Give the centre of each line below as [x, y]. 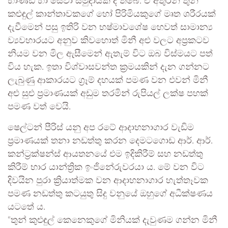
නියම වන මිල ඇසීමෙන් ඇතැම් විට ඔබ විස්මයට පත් [110, 54]
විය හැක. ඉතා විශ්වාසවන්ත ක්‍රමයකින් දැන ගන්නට [108, 67]
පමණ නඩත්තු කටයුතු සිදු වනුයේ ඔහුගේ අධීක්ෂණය [110, 194]
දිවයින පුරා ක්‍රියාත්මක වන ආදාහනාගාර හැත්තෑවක [108, 181]
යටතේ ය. [26, 207]
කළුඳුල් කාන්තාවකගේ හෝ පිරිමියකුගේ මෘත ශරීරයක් [112, 15]
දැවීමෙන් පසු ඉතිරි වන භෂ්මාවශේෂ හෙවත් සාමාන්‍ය [110, 28]
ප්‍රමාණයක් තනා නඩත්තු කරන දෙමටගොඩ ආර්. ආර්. [110, 141]
